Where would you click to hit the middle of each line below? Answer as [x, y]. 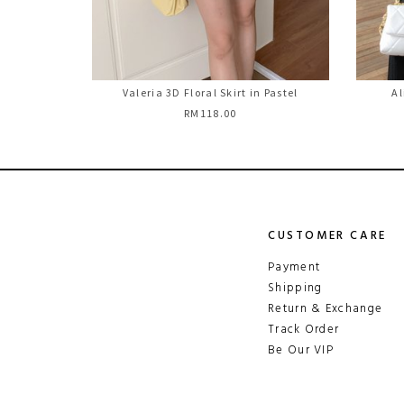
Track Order [304, 329]
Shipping [295, 288]
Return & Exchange [326, 308]
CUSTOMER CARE [327, 235]
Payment [294, 267]
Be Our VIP [301, 350]
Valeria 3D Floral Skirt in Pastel [210, 92]
